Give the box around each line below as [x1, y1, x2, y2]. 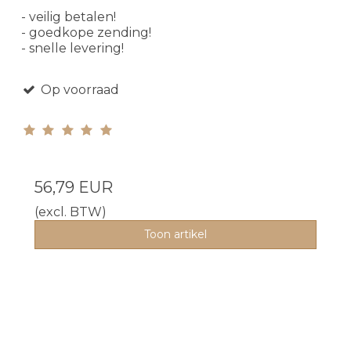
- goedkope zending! [21, 24, 151, 40]
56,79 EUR [34, 177, 113, 197]
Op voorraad [37, 81, 119, 97]
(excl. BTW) [34, 204, 107, 219]
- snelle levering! [21, 40, 124, 56]
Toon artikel [144, 226, 207, 241]
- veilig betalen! [21, 9, 116, 24]
